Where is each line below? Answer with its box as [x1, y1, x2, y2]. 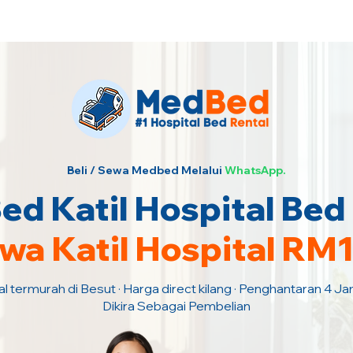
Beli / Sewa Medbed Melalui [67, 163, 225, 177]
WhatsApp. [225, 163, 286, 177]
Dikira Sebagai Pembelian [102, 298, 251, 314]
